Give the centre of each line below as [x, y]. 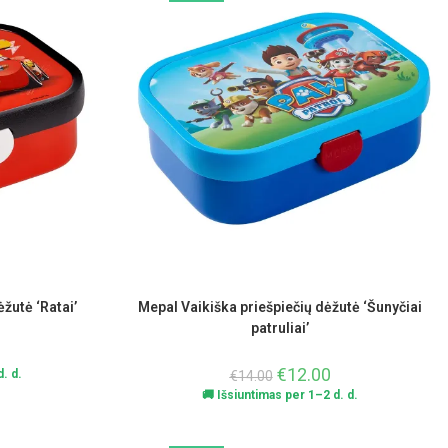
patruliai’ [280, 328]
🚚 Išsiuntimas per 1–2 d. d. [280, 395]
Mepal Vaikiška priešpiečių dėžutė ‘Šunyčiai [280, 307]
